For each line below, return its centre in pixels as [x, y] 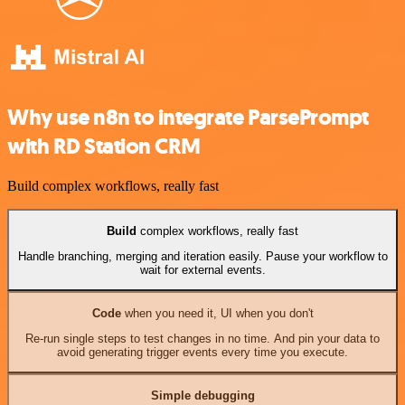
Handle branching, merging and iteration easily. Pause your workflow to [202, 257]
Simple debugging [202, 395]
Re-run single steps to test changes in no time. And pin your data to [202, 339]
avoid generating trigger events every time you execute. [202, 353]
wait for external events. [202, 270]
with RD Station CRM [104, 146]
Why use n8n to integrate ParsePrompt [188, 117]
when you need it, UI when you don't [217, 313]
